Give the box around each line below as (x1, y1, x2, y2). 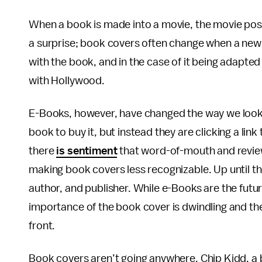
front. (29, 220, 60, 232)
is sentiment (56, 145, 118, 157)
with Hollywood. (29, 75, 105, 87)
